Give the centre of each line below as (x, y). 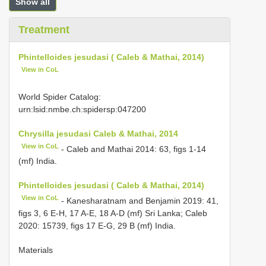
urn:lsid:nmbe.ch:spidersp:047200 (82, 109)
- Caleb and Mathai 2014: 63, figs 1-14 (133, 149)
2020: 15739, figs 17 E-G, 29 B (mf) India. (97, 225)
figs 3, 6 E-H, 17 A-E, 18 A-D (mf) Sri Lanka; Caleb (113, 213)
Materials (36, 250)
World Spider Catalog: (60, 96)
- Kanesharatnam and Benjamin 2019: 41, (139, 200)
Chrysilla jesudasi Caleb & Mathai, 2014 (98, 133)
